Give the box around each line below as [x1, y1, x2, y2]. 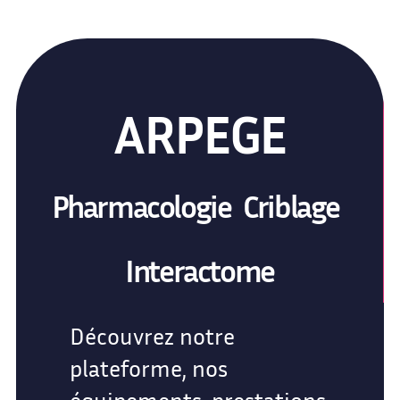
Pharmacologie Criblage [51, 187, 348, 226]
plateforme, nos [69, 354, 228, 383]
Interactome [125, 252, 274, 290]
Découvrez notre [69, 322, 235, 351]
